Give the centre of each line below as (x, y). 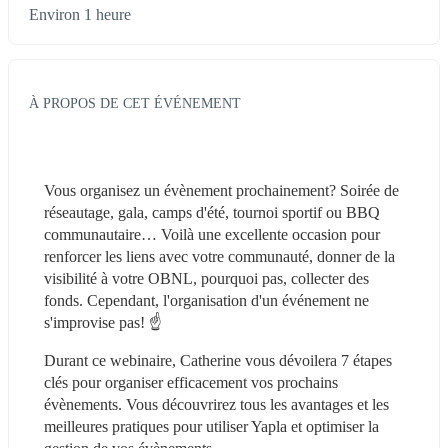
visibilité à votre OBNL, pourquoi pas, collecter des (206, 278)
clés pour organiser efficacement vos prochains (191, 382)
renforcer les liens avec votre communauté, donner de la (219, 256)
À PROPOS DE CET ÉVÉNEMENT (135, 102)
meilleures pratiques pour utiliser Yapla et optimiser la (211, 426)
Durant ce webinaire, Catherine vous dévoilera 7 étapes (218, 360)
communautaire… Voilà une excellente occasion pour (212, 234)
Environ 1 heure (80, 15)
